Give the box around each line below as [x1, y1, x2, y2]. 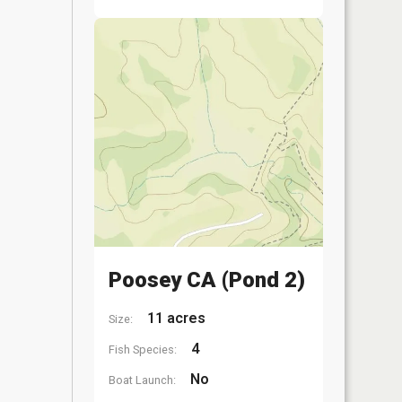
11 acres [144, 310, 205, 327]
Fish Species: [109, 343, 177, 356]
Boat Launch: [109, 373, 176, 387]
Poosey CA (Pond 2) [109, 267, 305, 293]
